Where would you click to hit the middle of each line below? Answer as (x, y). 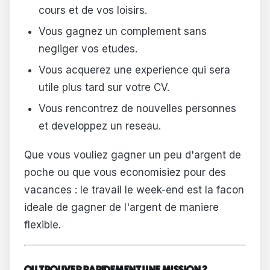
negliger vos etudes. (88, 49)
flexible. (42, 224)
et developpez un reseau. (99, 126)
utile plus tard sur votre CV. (104, 88)
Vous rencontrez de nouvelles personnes (137, 109)
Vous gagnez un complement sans (122, 32)
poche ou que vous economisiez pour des (125, 172)
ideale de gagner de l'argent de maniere (121, 207)
